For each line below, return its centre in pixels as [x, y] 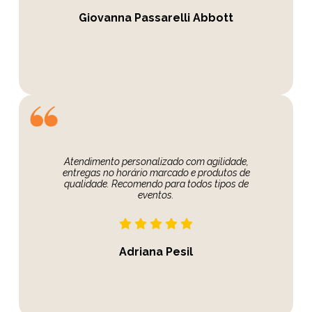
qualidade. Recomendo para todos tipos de [156, 184]
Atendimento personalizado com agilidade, [156, 162]
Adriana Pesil [156, 252]
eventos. [156, 195]
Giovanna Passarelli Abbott [156, 18]
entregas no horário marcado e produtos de [156, 173]
